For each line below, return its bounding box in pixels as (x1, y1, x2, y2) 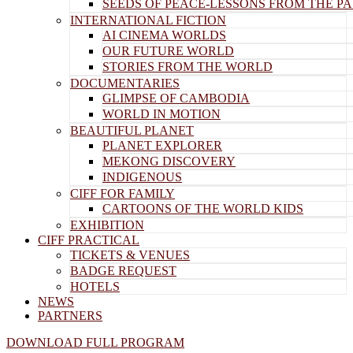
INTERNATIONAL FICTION (70, 13, 226, 27)
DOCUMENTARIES (70, 76, 180, 90)
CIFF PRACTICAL (38, 233, 139, 247)
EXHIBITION (70, 218, 144, 232)
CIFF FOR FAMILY (70, 187, 175, 200)
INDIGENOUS (102, 170, 182, 184)
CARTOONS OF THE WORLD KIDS (102, 202, 303, 215)
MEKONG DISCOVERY (102, 154, 236, 168)
